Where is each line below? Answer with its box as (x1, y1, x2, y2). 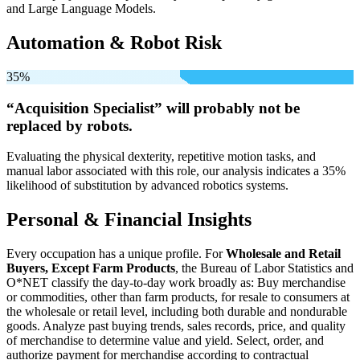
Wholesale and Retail (226, 247, 341, 261)
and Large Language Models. (6, 2, 156, 16)
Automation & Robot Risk (6, 31, 222, 53)
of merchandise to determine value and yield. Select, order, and (6, 333, 324, 348)
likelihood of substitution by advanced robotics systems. (6, 178, 288, 193)
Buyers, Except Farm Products (6, 261, 175, 276)
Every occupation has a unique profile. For (6, 247, 226, 261)
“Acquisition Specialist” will (6, 99, 194, 117)
